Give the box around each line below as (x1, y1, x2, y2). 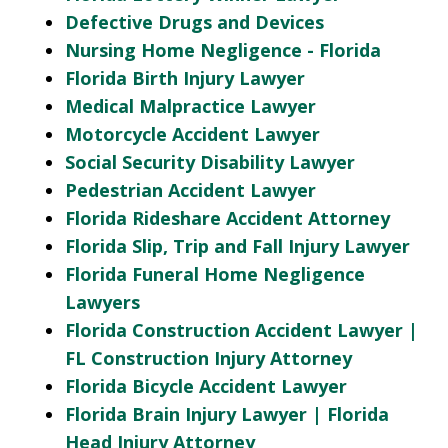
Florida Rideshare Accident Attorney (65, 206, 390, 230)
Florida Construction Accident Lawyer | (65, 318, 418, 342)
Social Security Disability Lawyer (65, 150, 355, 174)
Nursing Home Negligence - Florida (65, 38, 381, 62)
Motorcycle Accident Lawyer (65, 122, 320, 146)
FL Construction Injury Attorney (65, 346, 352, 370)
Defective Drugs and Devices (65, 10, 324, 34)
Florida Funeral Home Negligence (65, 262, 365, 286)
